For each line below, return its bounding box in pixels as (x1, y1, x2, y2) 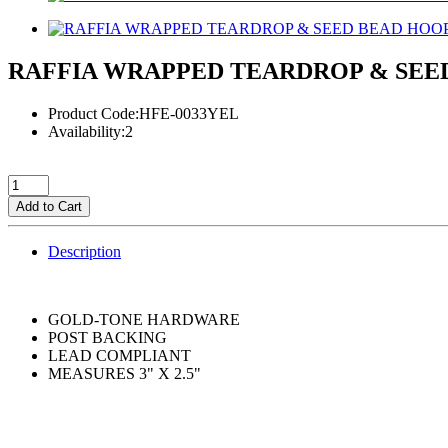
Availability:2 (48, 122, 133, 140)
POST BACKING (48, 328, 167, 346)
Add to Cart (16, 198, 82, 214)
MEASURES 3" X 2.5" (48, 364, 201, 382)
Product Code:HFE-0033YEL (48, 104, 239, 122)
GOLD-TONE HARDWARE (48, 310, 240, 328)
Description (48, 242, 121, 260)
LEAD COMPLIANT (48, 346, 191, 364)
